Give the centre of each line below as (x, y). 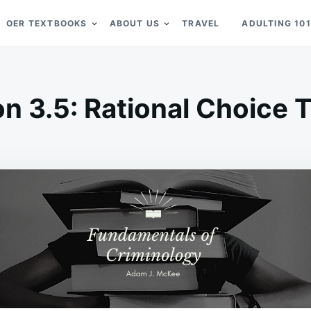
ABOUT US (135, 23)
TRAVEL (201, 23)
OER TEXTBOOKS (47, 23)
